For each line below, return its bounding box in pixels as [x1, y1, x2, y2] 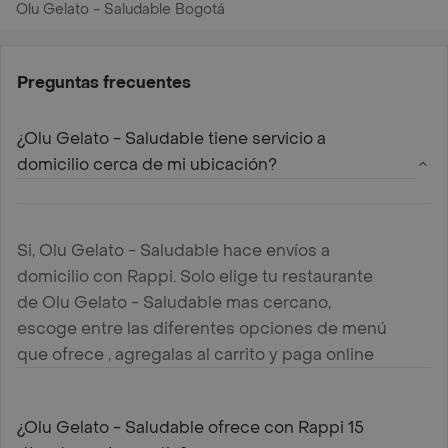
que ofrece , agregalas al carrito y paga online [17, 343, 374, 365]
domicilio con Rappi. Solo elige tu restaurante [17, 265, 373, 287]
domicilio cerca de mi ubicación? [17, 153, 277, 175]
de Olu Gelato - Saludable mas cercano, [17, 291, 331, 313]
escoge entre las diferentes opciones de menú [17, 317, 387, 339]
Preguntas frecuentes [17, 71, 191, 93]
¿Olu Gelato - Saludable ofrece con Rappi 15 [17, 416, 364, 438]
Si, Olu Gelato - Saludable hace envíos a [17, 239, 330, 261]
